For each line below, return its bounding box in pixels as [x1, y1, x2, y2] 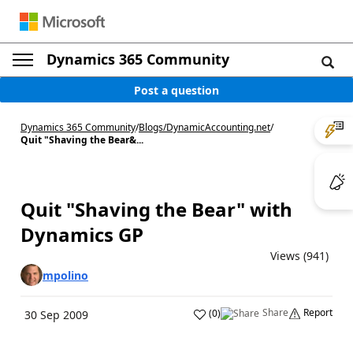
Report [303, 306, 333, 319]
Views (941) [270, 248, 329, 263]
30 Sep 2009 [24, 307, 88, 322]
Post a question [134, 82, 219, 98]
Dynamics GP [20, 221, 143, 247]
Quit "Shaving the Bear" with [20, 196, 292, 222]
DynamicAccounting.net [166, 121, 270, 134]
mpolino [43, 267, 88, 283]
